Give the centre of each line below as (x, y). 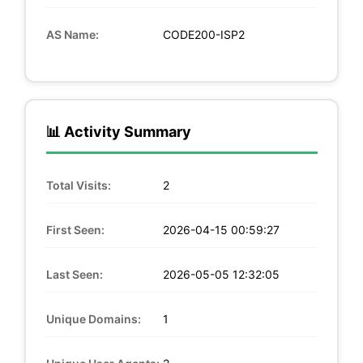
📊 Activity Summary (118, 131)
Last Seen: (74, 274)
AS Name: (72, 34)
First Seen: (75, 229)
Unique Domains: (93, 318)
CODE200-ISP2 (202, 34)
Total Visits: (78, 185)
